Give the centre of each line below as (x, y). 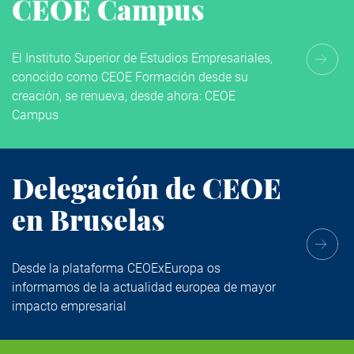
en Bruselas (88, 219)
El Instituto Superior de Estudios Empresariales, (142, 58)
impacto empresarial (69, 306)
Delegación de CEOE (147, 187)
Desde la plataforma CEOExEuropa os (116, 268)
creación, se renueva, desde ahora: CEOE (124, 96)
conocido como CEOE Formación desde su (130, 77)
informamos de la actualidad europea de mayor (144, 287)
